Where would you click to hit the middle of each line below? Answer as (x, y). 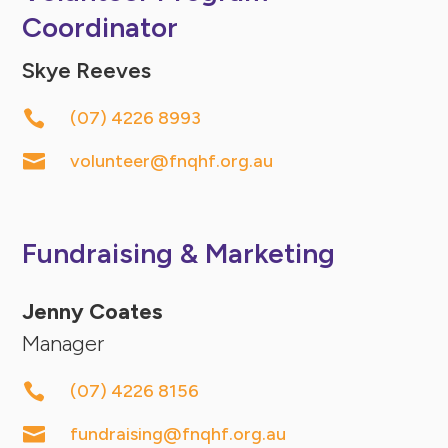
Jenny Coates (92, 311)
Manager (63, 343)
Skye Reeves (87, 70)
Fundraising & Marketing (179, 252)
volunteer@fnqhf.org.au (171, 160)
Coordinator (100, 26)
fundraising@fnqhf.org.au (177, 433)
